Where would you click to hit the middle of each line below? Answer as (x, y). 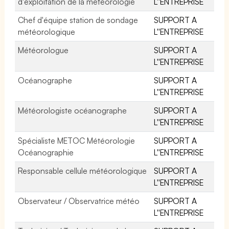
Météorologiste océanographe (73, 110)
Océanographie (46, 152)
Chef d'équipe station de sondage (78, 20)
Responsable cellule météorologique (83, 170)
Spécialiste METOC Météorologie (77, 140)
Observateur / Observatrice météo (79, 201)
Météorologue (43, 50)
